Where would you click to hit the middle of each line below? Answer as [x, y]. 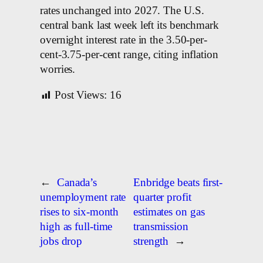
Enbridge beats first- [178, 182]
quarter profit [162, 197]
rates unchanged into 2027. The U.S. [122, 11]
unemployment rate [83, 197]
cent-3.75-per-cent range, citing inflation [129, 55]
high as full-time [76, 226]
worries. [58, 70]
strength [151, 241]
